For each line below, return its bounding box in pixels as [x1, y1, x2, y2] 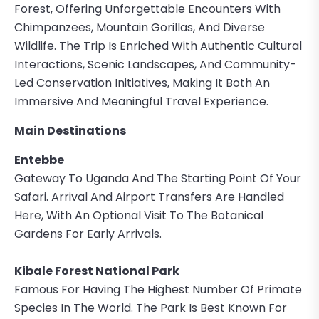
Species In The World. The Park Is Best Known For [14, 299, 287, 316]
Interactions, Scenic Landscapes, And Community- [14, 56, 296, 73]
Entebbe [14, 151, 64, 168]
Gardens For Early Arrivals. [14, 225, 162, 242]
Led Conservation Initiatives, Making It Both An [14, 74, 270, 91]
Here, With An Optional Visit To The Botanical [14, 206, 263, 224]
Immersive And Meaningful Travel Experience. [14, 93, 268, 110]
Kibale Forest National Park [14, 262, 179, 279]
